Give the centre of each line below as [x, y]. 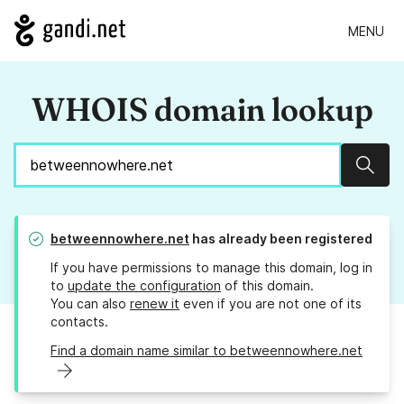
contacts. [79, 322]
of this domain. [267, 286]
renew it [155, 304]
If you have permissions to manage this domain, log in [211, 268]
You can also [90, 304]
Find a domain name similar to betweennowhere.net [207, 351]
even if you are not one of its [271, 304]
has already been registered [281, 239]
